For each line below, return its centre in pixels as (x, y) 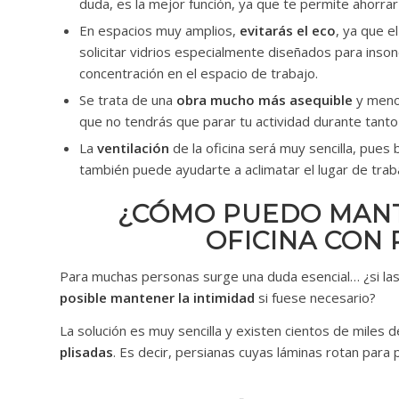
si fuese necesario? (315, 297)
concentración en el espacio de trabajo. (199, 73)
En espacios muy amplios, (158, 31)
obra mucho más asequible (265, 100)
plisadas (86, 351)
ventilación (133, 148)
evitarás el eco (286, 31)
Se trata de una (128, 100)
